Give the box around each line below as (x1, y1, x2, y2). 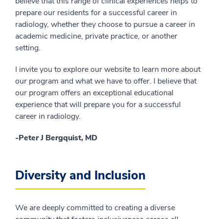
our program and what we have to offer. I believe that (15, 75, 197, 87)
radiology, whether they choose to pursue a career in (15, 19, 195, 30)
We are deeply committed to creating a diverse (15, 202, 175, 213)
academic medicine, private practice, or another (15, 30, 177, 42)
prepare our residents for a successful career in (15, 7, 177, 18)
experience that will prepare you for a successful (15, 99, 181, 110)
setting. (15, 42, 41, 53)
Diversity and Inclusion (15, 167, 146, 184)
